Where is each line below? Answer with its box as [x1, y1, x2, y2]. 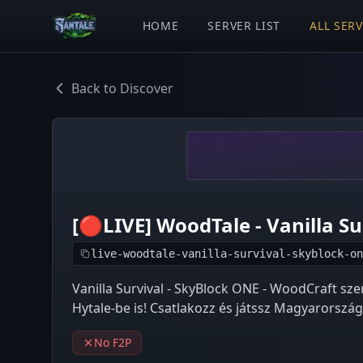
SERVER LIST [207, 18, 281, 33]
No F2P [94, 335, 131, 350]
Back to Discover [71, 79, 173, 97]
